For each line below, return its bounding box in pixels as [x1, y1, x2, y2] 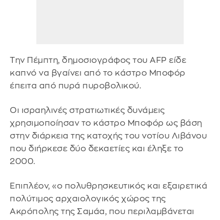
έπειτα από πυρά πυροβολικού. [10, 82, 141, 90]
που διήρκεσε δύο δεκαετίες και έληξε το [10, 144, 184, 153]
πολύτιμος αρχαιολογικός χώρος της [10, 194, 166, 203]
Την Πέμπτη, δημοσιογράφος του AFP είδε [10, 56, 186, 65]
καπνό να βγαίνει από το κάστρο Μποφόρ [10, 69, 186, 78]
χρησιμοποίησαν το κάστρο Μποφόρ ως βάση [10, 119, 202, 128]
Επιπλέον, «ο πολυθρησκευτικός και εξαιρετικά [10, 181, 207, 190]
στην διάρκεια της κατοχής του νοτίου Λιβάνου [10, 132, 207, 140]
